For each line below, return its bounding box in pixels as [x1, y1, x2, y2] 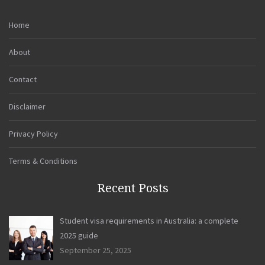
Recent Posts [96, 180, 169, 195]
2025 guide [59, 230, 98, 241]
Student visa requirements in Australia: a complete [59, 215, 238, 226]
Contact [9, 73, 37, 85]
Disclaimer [9, 101, 46, 112]
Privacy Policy [9, 128, 58, 139]
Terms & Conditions [9, 155, 77, 166]
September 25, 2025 [59, 244, 131, 256]
